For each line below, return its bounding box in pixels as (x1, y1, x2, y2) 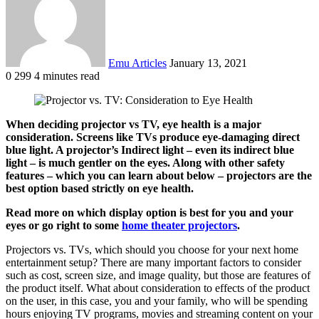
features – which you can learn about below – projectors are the (6, 169, 312, 182)
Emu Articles (108, 56, 167, 69)
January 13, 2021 (169, 56, 247, 69)
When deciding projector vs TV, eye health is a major (6, 117, 261, 130)
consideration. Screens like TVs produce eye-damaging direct (6, 130, 300, 143)
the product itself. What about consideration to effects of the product (6, 281, 310, 294)
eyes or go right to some (6, 219, 122, 231)
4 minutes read (34, 69, 100, 82)
